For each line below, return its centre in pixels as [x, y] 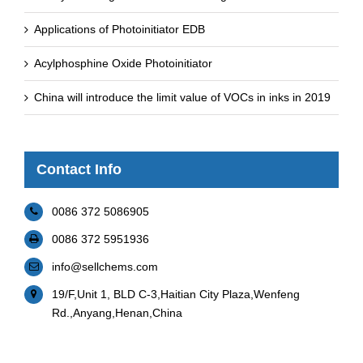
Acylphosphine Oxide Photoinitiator [123, 63]
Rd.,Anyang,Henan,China [117, 312]
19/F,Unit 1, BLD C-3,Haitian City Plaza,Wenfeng [175, 294]
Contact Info [79, 169]
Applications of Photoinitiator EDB [120, 29]
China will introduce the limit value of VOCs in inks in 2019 [182, 97]
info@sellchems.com [105, 266]
